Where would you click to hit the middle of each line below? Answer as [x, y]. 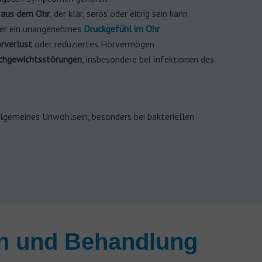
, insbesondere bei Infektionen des [148, 59]
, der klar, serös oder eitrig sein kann [119, 13]
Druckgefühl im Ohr [122, 29]
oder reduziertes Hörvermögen [93, 44]
